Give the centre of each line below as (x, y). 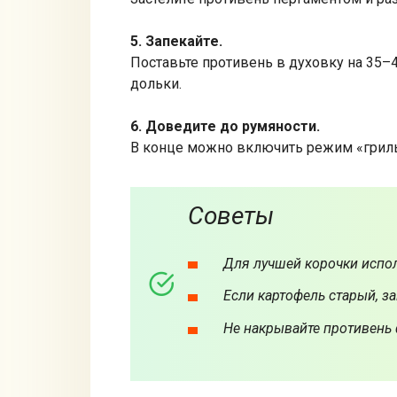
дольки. (156, 83)
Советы (231, 215)
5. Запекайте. (176, 41)
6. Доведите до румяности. (225, 126)
